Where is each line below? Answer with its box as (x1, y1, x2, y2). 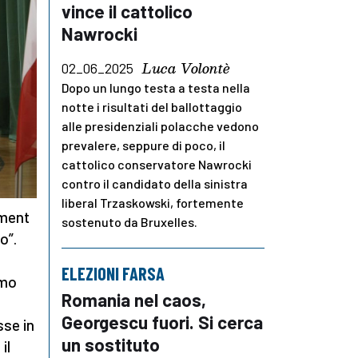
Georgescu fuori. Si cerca (62, 311, 263, 334)
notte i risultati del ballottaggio (62, 99, 242, 115)
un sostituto (62, 333, 160, 356)
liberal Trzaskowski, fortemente (62, 195, 244, 211)
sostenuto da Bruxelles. (62, 214, 200, 230)
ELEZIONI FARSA (62, 263, 165, 284)
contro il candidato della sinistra (62, 176, 248, 192)
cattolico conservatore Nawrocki (62, 157, 252, 173)
